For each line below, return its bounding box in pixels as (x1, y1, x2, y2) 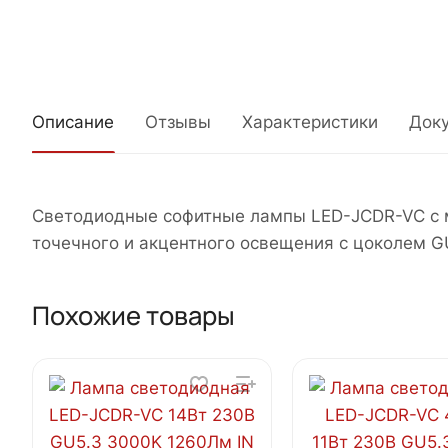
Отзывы (145, 112, 211, 133)
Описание (32, 112, 114, 133)
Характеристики (242, 112, 378, 133)
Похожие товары (32, 297, 235, 333)
